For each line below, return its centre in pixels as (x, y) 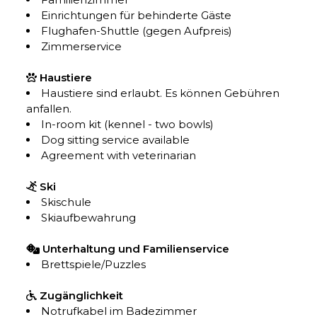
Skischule (67, 202)
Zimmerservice (82, 46)
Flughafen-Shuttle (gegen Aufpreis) (137, 31)
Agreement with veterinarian (119, 155)
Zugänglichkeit (82, 295)
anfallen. (49, 109)
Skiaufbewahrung (89, 218)
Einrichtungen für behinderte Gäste (137, 15)
